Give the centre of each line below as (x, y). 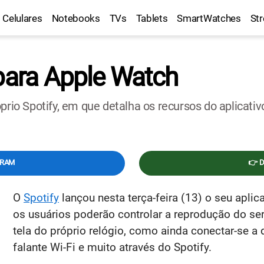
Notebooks (76, 18)
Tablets (152, 18)
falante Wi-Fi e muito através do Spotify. (112, 247)
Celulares (22, 18)
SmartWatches (209, 18)
